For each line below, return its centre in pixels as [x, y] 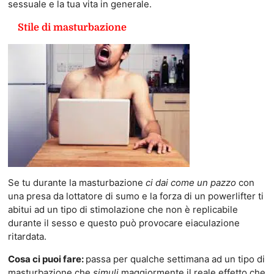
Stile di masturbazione [72, 27]
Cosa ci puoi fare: [46, 259]
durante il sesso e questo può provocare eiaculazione [124, 223]
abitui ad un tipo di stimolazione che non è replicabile [123, 210]
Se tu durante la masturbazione [76, 183]
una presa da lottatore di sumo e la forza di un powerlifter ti [135, 196]
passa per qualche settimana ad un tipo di [175, 259]
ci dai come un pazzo [191, 183]
